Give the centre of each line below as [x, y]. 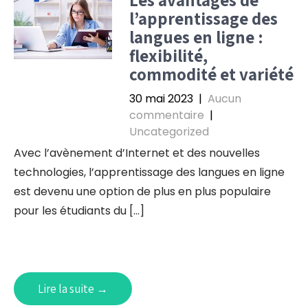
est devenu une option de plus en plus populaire [142, 191]
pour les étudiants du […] [79, 211]
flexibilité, [168, 55]
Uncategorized [169, 132]
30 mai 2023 [161, 99]
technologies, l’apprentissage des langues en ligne [149, 172]
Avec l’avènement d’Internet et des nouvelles [137, 153]
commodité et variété [211, 74]
